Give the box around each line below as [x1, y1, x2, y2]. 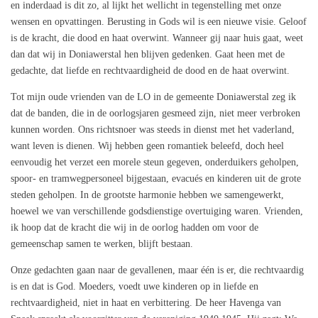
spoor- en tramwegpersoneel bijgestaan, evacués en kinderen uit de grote [11, 173, 301, 185]
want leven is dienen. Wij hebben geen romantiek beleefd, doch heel [11, 141, 284, 152]
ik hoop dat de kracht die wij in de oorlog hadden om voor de [11, 222, 258, 234]
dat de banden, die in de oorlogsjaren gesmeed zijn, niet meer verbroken [11, 108, 300, 119]
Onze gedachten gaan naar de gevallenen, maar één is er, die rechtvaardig [11, 265, 304, 276]
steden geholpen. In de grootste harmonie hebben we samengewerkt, [11, 190, 284, 201]
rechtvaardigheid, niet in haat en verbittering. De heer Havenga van [11, 297, 281, 309]
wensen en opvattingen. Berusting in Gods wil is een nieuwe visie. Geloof [11, 16, 307, 28]
